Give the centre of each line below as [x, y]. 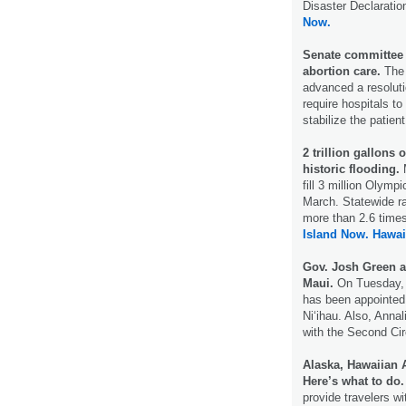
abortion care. [342, 71]
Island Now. [336, 234]
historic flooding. [351, 169]
